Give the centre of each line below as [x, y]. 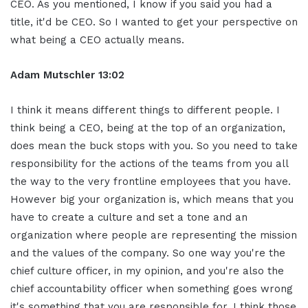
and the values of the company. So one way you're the [148, 253]
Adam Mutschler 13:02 [67, 75]
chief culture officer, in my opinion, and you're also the [147, 271]
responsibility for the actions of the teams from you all [149, 163]
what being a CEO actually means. [97, 40]
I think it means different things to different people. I [145, 110]
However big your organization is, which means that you [152, 199]
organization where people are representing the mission [154, 235]
